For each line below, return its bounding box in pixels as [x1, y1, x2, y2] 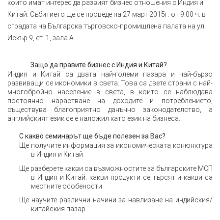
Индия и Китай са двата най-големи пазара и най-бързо [7, 69, 213, 79]
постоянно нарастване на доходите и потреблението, [7, 96, 213, 105]
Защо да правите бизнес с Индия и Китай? [30, 60, 167, 69]
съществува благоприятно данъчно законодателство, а [7, 105, 213, 114]
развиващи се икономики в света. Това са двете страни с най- [7, 78, 213, 87]
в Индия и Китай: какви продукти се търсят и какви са [31, 172, 213, 182]
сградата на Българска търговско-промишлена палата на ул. [7, 21, 206, 30]
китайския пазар [31, 204, 85, 214]
